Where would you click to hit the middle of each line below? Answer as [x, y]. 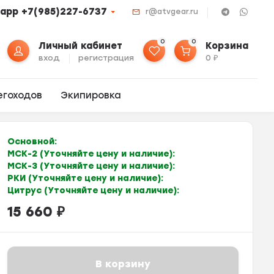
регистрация [106, 58]
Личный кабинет [81, 46]
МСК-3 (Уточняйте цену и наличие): [91, 166]
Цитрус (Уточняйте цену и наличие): [93, 190]
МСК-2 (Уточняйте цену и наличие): [91, 154]
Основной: [32, 141]
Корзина [227, 46]
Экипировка [91, 95]
